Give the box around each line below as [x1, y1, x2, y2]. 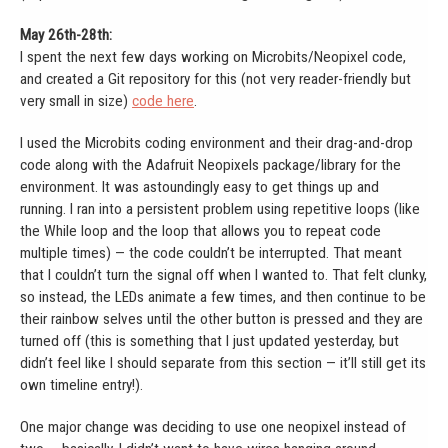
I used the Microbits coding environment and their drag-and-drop [20, 133, 413, 152]
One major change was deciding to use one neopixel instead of [20, 417, 406, 436]
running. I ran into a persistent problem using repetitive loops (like [20, 199, 420, 218]
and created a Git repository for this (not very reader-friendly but [20, 69, 411, 88]
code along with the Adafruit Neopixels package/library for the [20, 155, 401, 174]
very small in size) [20, 91, 132, 110]
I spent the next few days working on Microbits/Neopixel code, [20, 47, 406, 66]
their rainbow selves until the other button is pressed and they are [20, 309, 423, 328]
